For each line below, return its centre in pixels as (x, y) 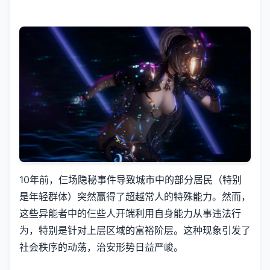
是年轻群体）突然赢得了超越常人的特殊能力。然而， (135, 197)
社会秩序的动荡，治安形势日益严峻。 (101, 247)
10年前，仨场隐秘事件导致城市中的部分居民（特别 (130, 180)
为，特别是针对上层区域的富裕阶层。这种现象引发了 (135, 231)
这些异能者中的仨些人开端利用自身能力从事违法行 (130, 214)
